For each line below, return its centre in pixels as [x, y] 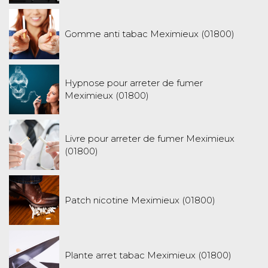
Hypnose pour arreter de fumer [133, 83]
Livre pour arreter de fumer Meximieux [149, 138]
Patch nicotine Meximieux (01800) [140, 200]
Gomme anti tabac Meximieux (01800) [149, 34]
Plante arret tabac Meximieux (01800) [148, 255]
